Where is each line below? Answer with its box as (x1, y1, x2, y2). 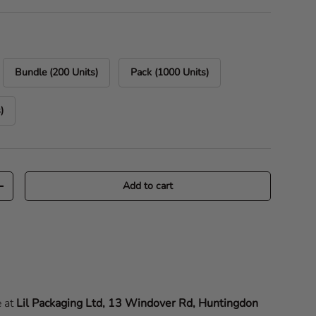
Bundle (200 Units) (15, 66, 99, 80)
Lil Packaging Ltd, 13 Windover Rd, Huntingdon (16, 296, 259, 312)
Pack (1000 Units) (130, 66, 209, 80)
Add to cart (123, 179, 174, 193)
